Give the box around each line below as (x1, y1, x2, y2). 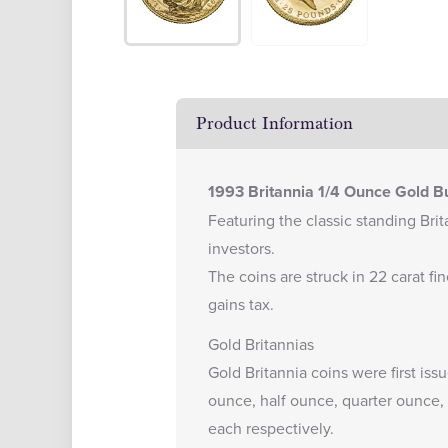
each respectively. (208, 417, 334, 439)
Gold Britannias (208, 333, 314, 355)
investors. (208, 237, 275, 259)
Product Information (196, 113, 353, 134)
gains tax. (208, 293, 274, 315)
